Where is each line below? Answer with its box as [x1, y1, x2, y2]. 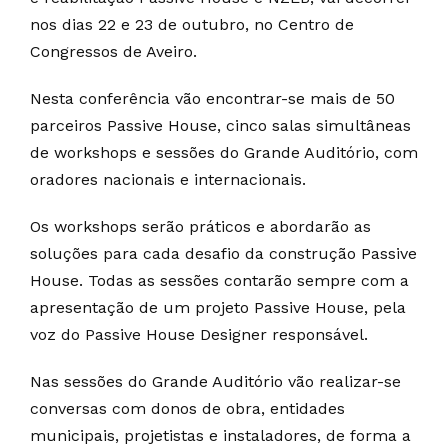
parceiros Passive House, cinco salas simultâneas [30, 115, 411, 135]
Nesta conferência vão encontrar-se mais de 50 [30, 88, 395, 108]
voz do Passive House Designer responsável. [30, 324, 368, 344]
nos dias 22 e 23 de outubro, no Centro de [30, 14, 354, 34]
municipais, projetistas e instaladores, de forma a [30, 425, 411, 445]
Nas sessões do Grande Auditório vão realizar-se [30, 371, 401, 391]
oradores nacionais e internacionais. [30, 169, 306, 189]
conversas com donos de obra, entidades [30, 398, 345, 418]
